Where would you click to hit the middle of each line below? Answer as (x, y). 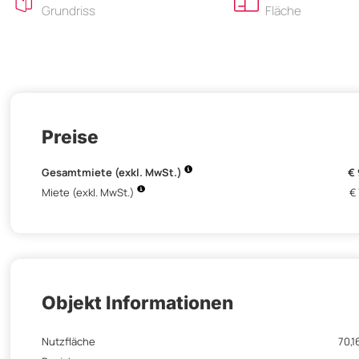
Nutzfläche (69, 342)
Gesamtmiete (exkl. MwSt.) (113, 173)
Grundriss (69, 10)
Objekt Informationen (137, 303)
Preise (70, 136)
